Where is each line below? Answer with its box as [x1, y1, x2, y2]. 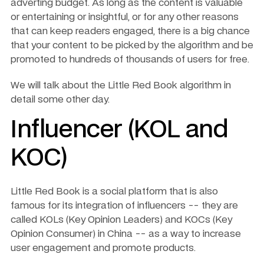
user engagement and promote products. [11, 243, 198, 253]
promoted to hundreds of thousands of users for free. [11, 55, 252, 65]
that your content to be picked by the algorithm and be [11, 41, 253, 51]
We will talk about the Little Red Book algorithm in [11, 81, 231, 91]
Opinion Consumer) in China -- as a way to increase [11, 229, 241, 239]
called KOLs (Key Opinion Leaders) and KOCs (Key [11, 215, 232, 225]
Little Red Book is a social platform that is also [11, 187, 218, 197]
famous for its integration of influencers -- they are [11, 201, 238, 211]
